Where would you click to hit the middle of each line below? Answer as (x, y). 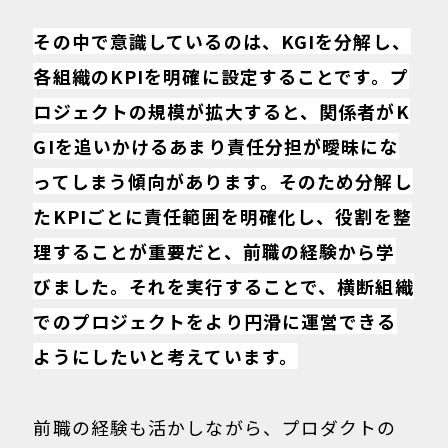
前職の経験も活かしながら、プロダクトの (215, 426)
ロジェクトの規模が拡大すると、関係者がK (221, 111)
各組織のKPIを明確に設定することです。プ (221, 76)
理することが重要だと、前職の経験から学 (214, 251)
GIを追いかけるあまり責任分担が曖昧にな (216, 146)
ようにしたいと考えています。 (166, 356)
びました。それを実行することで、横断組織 (223, 286)
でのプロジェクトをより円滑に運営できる (215, 321)
